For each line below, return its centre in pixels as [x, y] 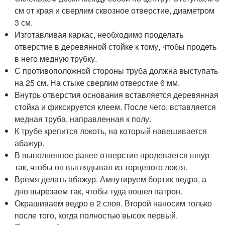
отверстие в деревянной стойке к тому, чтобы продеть [116, 46]
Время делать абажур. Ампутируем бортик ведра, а [111, 179]
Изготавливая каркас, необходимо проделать [99, 34]
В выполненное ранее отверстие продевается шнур [112, 155]
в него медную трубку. [56, 58]
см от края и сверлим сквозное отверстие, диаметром [115, 10]
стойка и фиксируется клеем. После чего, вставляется [116, 106]
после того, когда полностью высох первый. [96, 215]
